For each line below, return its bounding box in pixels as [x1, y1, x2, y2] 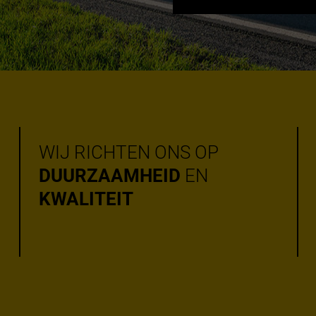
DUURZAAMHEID [38, 164, 181, 186]
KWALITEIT [38, 188, 133, 209]
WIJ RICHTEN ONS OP [38, 141, 219, 163]
